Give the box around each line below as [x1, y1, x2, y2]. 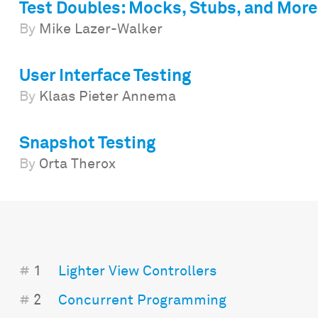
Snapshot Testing [18, 135, 155, 153]
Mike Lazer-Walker [35, 22, 163, 37]
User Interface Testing [18, 67, 191, 85]
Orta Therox [35, 157, 116, 172]
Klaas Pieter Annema [35, 89, 176, 104]
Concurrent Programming [57, 293, 226, 308]
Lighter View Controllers [57, 264, 216, 279]
